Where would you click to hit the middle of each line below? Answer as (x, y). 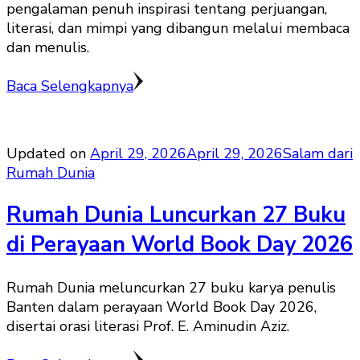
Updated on (48, 153)
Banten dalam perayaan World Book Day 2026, (162, 307)
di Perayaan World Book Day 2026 (180, 245)
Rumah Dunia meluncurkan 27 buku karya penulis (171, 287)
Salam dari (318, 153)
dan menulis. (48, 47)
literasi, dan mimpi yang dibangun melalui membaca (178, 28)
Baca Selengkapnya (70, 86)
